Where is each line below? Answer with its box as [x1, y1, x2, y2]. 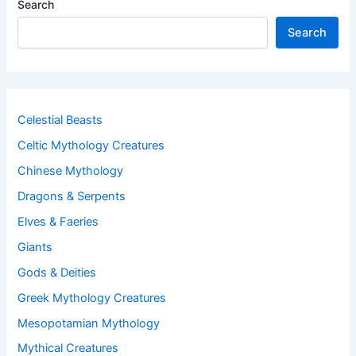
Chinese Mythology [17, 163, 124, 178]
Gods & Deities [17, 265, 97, 280]
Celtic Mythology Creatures [17, 137, 165, 153]
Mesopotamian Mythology [17, 315, 161, 331]
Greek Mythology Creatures [17, 290, 167, 305]
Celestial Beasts [17, 113, 103, 127]
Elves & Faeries [17, 214, 99, 229]
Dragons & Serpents [17, 188, 126, 203]
